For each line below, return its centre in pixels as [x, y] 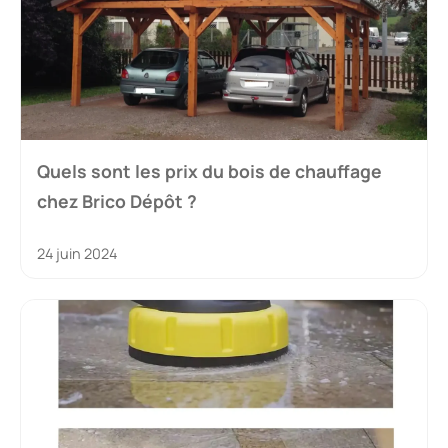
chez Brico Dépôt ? [117, 201]
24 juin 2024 [77, 254]
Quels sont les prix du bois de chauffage [209, 171]
